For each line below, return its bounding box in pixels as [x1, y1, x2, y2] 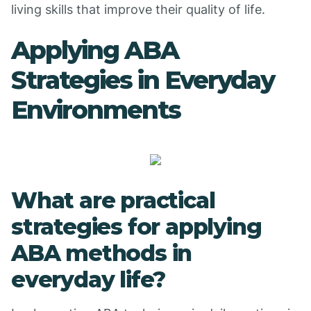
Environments [11, 94, 180, 125]
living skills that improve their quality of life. [11, 2, 265, 17]
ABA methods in [11, 239, 192, 267]
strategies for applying [11, 213, 262, 240]
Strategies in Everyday [11, 65, 274, 95]
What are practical [11, 187, 215, 214]
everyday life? [11, 266, 166, 293]
